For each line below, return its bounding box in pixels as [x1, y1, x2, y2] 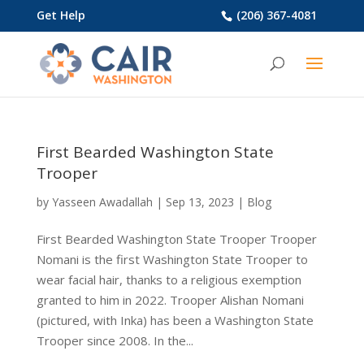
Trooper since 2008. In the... [36, 332, 193, 349]
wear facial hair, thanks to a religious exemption [36, 271, 301, 288]
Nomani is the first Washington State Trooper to [36, 251, 308, 267]
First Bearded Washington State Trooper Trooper [36, 231, 317, 247]
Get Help [36, 7, 85, 23]
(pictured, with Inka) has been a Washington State [36, 312, 314, 328]
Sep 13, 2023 [165, 194, 234, 210]
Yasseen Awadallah [51, 194, 153, 210]
